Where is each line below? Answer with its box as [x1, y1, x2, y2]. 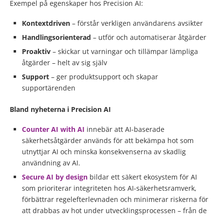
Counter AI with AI [22, 124, 85, 134]
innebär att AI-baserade [85, 124, 164, 134]
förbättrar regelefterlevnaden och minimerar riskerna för [22, 194, 208, 204]
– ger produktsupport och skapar [51, 72, 158, 81]
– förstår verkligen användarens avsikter [72, 18, 203, 28]
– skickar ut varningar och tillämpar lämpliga [53, 46, 198, 56]
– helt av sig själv [52, 57, 107, 67]
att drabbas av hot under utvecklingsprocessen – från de [22, 205, 207, 215]
